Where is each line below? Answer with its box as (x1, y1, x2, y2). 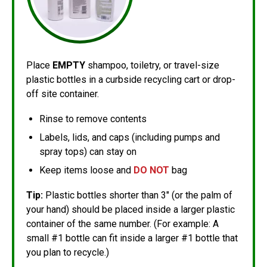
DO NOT (133, 164, 169, 176)
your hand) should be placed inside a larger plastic (26, 204, 235, 215)
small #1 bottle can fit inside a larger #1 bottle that (26, 232, 238, 244)
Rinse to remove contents (39, 113, 147, 125)
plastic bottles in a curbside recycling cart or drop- (26, 74, 235, 85)
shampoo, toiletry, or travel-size (85, 60, 219, 71)
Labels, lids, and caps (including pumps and (39, 132, 220, 143)
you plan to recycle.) (26, 247, 109, 258)
